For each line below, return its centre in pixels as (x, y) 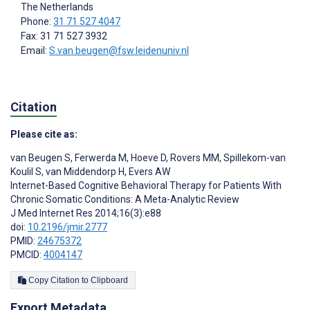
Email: (35, 51)
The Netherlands (57, 7)
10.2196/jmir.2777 (67, 227)
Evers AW (148, 171)
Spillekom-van (254, 157)
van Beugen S (40, 157)
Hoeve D (147, 157)
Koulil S (26, 171)
